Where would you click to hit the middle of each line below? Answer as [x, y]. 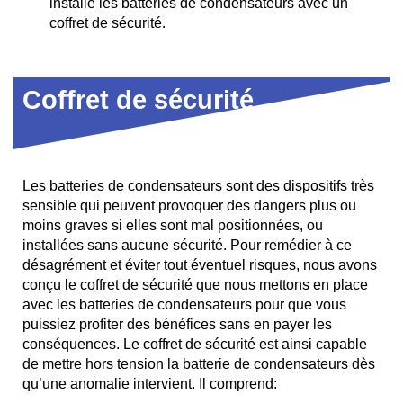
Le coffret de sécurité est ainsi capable [245, 344]
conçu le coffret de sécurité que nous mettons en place [195, 284]
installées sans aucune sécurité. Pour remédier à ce [187, 245]
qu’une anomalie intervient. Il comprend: [150, 383]
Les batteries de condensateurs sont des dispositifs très [198, 185]
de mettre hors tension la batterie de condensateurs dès [199, 363]
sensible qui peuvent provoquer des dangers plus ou [189, 205]
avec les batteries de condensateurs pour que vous [184, 304]
